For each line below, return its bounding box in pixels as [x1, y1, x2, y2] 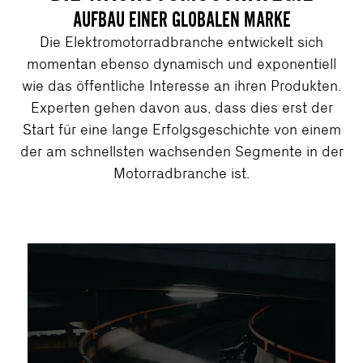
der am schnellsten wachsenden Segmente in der [19, 143, 344, 160]
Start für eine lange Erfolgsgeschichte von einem [22, 122, 341, 138]
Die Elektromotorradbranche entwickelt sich [40, 34, 323, 50]
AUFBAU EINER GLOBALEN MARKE [72, 7, 291, 31]
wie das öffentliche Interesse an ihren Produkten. [22, 78, 341, 94]
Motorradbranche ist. [113, 165, 250, 181]
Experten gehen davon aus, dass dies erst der [30, 100, 333, 116]
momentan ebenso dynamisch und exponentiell [27, 56, 336, 72]
